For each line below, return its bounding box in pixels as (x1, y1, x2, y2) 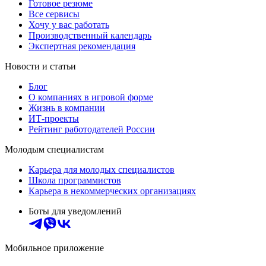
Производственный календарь (28, 30, 151, 40)
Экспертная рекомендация (28, 40, 135, 51)
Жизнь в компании (28, 102, 105, 113)
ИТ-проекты (28, 113, 79, 123)
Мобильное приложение (5, 242, 104, 253)
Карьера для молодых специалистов (28, 164, 175, 175)
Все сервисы (28, 8, 80, 19)
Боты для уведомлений (28, 205, 122, 216)
